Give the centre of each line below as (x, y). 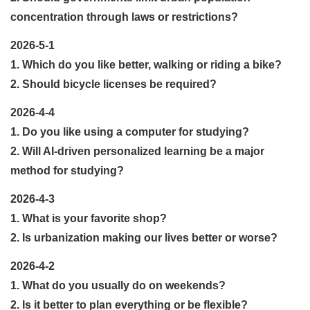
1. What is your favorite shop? (89, 218)
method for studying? (67, 170)
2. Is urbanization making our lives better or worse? (144, 237)
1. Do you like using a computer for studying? (130, 131)
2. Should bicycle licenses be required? (113, 84)
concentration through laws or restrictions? (124, 17)
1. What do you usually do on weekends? (119, 285)
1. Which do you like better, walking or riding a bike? (146, 64)
